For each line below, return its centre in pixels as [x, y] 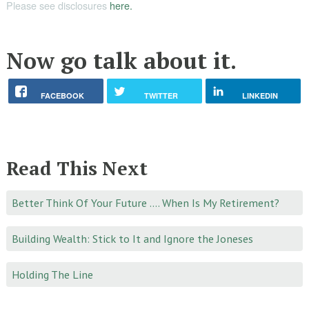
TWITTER [161, 95]
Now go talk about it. [121, 60]
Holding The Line [53, 275]
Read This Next [77, 168]
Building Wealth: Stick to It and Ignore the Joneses [133, 239]
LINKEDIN [260, 95]
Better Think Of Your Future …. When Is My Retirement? [146, 202]
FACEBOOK [63, 95]
